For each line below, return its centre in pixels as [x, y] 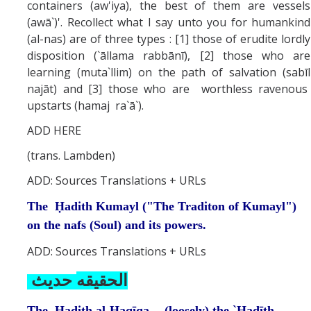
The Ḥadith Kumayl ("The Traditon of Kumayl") [162, 206]
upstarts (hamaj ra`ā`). [87, 105]
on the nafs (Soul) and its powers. [118, 225]
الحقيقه [102, 280]
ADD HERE [56, 130]
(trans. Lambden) [71, 155]
